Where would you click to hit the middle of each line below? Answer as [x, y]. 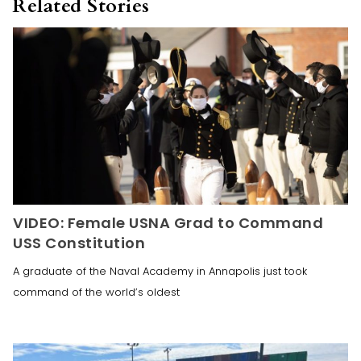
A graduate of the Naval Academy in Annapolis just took [160, 272]
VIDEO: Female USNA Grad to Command [168, 223]
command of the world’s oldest [96, 293]
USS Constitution [79, 243]
